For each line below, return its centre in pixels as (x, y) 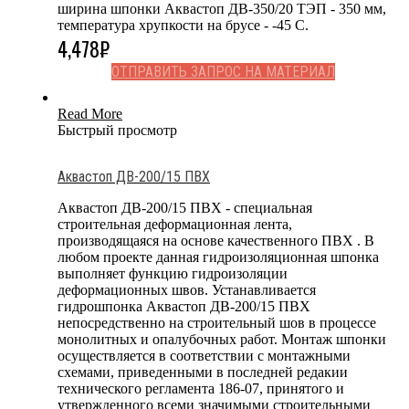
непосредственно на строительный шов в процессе (217, 322)
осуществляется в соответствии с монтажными (204, 355)
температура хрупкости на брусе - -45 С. (183, 25)
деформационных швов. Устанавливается (187, 289)
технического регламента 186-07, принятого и (201, 388)
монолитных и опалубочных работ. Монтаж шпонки (222, 339)
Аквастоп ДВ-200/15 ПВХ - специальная (185, 207)
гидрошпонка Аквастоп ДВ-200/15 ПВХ (184, 306)
